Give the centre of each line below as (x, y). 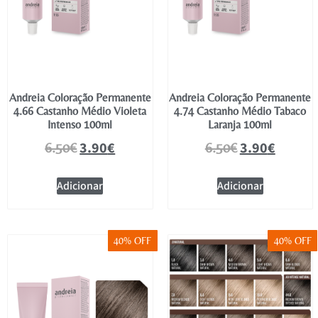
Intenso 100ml (80, 125)
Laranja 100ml (240, 125)
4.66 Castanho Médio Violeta (80, 111)
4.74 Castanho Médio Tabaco (240, 111)
